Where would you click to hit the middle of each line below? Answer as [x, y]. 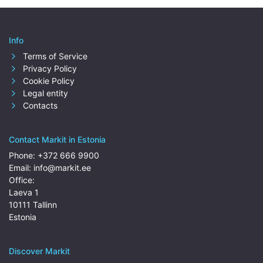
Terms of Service [54, 56]
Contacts [39, 105]
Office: [22, 180]
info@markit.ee [62, 168]
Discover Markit [39, 251]
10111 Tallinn [33, 205]
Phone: [23, 155]
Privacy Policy [49, 68]
